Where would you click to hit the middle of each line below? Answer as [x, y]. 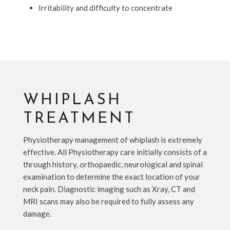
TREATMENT [79, 119]
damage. [37, 213]
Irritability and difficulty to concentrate [105, 7]
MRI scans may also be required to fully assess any [108, 201]
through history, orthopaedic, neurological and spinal [113, 164]
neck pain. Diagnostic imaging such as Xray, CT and [109, 189]
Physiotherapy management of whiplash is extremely [112, 139]
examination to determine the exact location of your [111, 176]
